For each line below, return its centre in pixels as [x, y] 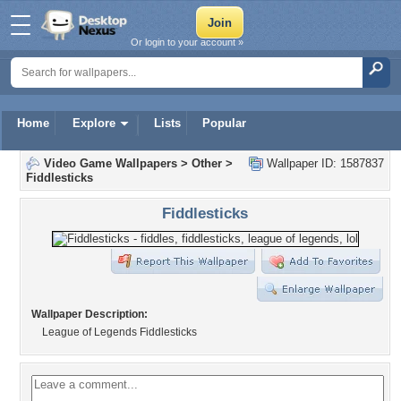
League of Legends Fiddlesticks [119, 332]
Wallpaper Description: [90, 314]
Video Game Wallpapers [111, 163]
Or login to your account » [187, 42]
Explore [94, 123]
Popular [224, 123]
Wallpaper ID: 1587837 [324, 163]
